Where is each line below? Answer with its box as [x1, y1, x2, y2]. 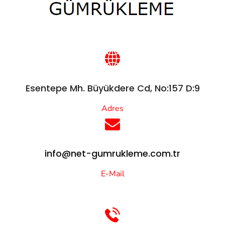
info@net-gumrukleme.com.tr [45, 147, 180, 160]
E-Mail [100, 168, 125, 180]
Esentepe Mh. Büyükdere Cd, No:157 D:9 [25, 81, 200, 94]
